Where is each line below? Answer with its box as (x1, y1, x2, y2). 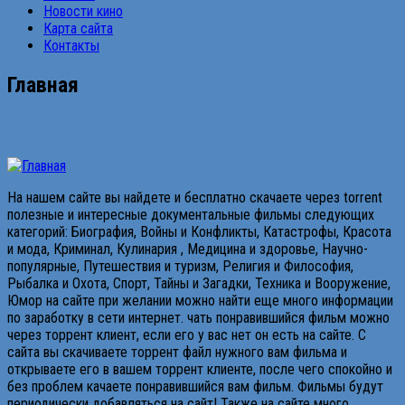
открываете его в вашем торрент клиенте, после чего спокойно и (7, 360, 392, 378)
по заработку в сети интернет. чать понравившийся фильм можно (7, 308, 390, 326)
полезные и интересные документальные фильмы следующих (7, 205, 374, 223)
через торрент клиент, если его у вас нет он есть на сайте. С (7, 325, 366, 344)
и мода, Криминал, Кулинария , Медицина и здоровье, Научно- (7, 240, 368, 258)
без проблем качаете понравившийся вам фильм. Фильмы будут (7, 377, 383, 395)
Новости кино (43, 3, 123, 20)
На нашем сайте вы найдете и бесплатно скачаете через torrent (7, 188, 382, 206)
